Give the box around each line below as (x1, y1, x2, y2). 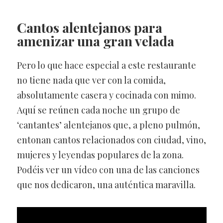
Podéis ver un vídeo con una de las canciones (16, 163, 200, 176)
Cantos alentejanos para (16, 18, 162, 36)
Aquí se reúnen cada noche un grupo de (16, 104, 180, 116)
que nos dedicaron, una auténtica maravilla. (16, 178, 196, 191)
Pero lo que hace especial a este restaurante (16, 59, 196, 71)
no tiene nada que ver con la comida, (16, 74, 166, 86)
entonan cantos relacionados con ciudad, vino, (16, 133, 206, 146)
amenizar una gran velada (16, 31, 174, 50)
